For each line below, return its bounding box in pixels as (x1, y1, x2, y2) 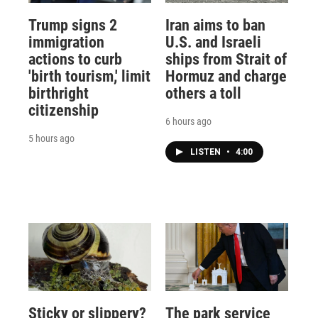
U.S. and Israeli (165, 33, 261, 51)
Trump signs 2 (28, 16, 117, 34)
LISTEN (190, 146, 223, 157)
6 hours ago (165, 115, 212, 127)
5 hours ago (28, 132, 75, 144)
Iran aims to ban (165, 16, 265, 34)
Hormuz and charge (165, 67, 287, 85)
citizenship (28, 101, 99, 119)
